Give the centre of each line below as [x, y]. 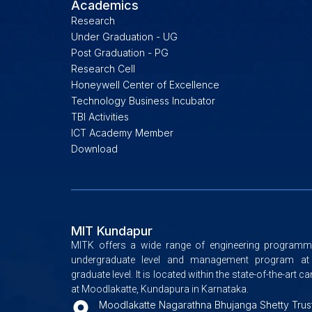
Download [94, 148]
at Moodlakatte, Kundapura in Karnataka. [160, 289]
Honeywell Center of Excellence [145, 84]
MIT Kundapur [112, 231]
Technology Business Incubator [143, 100]
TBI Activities [100, 116]
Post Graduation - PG [120, 52]
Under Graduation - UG [124, 36]
